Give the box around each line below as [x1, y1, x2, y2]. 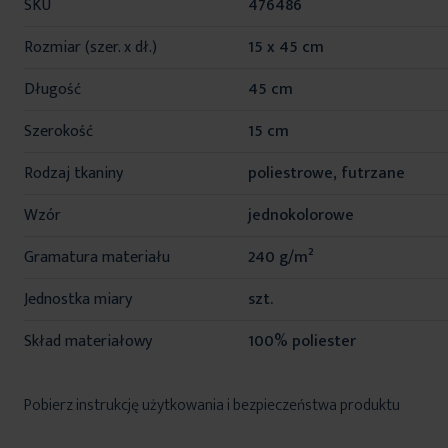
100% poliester [248, 328, 356, 356]
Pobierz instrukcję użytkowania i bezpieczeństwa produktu [24, 392, 400, 420]
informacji [23, 6, 89, 34]
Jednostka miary [24, 286, 132, 314]
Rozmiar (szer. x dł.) [24, 34, 157, 62]
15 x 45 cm [248, 34, 324, 62]
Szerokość [24, 118, 93, 146]
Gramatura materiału [24, 244, 170, 272]
